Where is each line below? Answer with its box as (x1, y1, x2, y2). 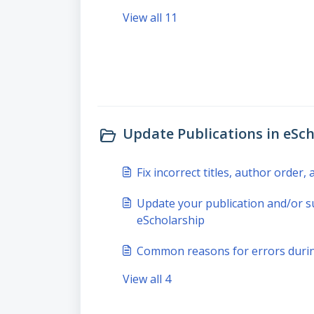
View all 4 (123, 271, 171, 287)
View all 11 (123, 10, 177, 25)
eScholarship (137, 212, 205, 228)
